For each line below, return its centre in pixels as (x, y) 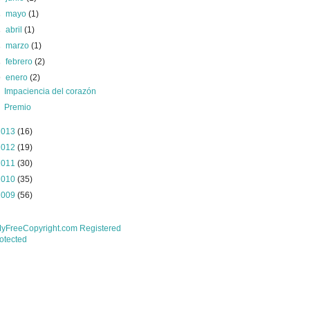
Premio (17, 107)
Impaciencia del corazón (50, 91)
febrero (20, 62)
